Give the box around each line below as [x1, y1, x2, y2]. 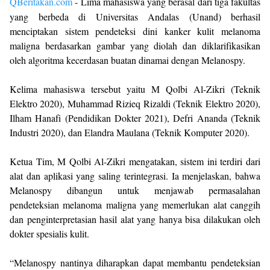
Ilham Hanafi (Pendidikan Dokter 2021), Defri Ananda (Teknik [10, 111, 260, 124]
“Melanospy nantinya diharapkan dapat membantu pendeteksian [10, 256, 260, 269]
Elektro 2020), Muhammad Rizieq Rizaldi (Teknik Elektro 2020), [10, 97, 260, 110]
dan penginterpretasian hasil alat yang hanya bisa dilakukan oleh [10, 213, 260, 225]
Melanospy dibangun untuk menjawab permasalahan [10, 184, 260, 196]
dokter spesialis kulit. [10, 227, 89, 240]
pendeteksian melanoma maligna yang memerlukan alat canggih [10, 198, 260, 211]
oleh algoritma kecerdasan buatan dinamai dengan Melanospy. [10, 54, 245, 66]
